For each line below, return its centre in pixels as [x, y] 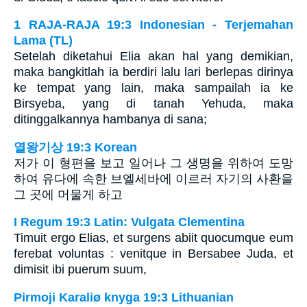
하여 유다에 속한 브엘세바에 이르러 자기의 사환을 [153, 179]
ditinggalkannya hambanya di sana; [110, 120]
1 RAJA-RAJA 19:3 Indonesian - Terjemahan [153, 25]
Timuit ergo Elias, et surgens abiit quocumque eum [153, 238]
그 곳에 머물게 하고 [68, 194]
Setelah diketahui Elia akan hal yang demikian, [153, 57]
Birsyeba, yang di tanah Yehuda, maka [153, 104]
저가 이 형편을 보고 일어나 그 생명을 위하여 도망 [153, 163]
